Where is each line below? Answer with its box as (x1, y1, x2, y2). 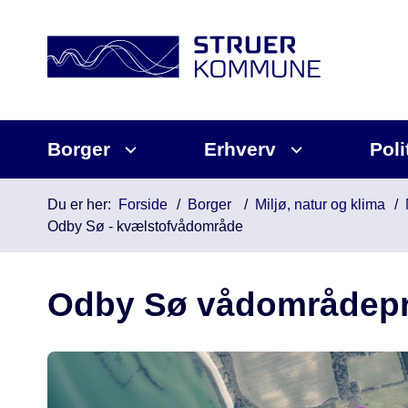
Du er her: (47, 197, 111, 212)
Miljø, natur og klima (255, 197, 385, 212)
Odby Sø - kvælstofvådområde (47, 219, 243, 234)
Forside (118, 197, 168, 212)
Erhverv (204, 138, 276, 159)
